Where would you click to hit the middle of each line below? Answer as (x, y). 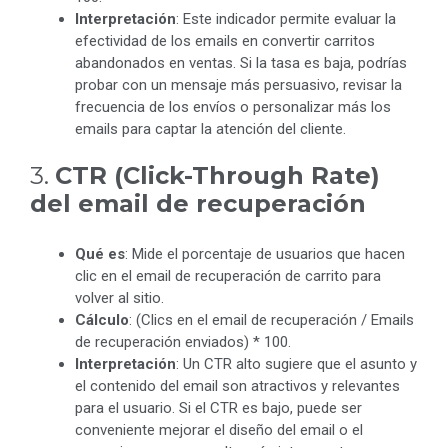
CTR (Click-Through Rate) (217, 176)
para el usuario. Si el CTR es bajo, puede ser (218, 408)
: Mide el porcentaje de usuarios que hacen (265, 254)
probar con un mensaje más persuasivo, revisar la (238, 84)
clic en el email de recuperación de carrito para (228, 276)
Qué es (100, 254)
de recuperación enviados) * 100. (183, 342)
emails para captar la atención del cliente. (210, 128)
